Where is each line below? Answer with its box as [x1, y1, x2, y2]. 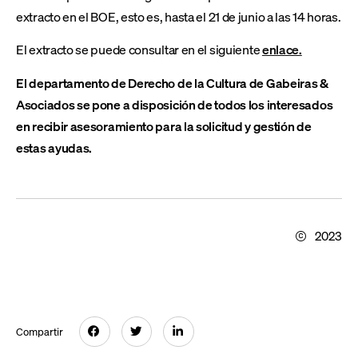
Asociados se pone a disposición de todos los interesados [16, 95, 333, 113]
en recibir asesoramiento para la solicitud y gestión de [16, 117, 312, 134]
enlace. [261, 41, 302, 58]
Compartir [16, 324, 63, 339]
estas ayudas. [16, 138, 93, 156]
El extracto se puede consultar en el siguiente [16, 41, 262, 58]
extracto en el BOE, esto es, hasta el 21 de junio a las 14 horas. [16, 7, 341, 25]
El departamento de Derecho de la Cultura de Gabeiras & [16, 74, 328, 91]
